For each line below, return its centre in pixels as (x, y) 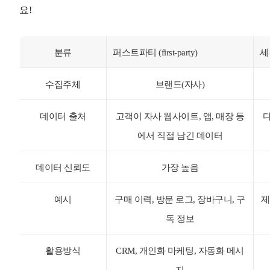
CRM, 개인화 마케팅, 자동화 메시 (180, 250)
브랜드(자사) (180, 84)
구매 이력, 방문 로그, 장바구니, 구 (180, 199)
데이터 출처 (63, 116)
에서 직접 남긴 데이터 (180, 135)
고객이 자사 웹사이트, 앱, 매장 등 (180, 116)
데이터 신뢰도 (63, 167)
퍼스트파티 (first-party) (155, 52)
